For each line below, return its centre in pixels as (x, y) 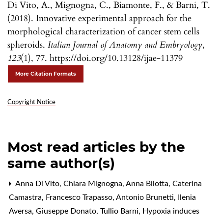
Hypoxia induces (171, 211)
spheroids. (27, 45)
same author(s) (61, 163)
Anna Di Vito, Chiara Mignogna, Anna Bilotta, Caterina (108, 183)
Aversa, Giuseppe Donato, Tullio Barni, (76, 211)
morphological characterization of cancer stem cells (103, 31)
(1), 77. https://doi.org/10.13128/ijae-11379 (102, 58)
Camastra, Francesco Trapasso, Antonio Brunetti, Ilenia (102, 197)
